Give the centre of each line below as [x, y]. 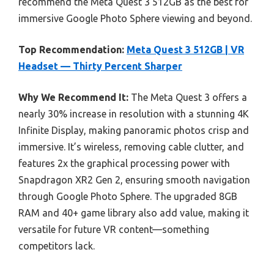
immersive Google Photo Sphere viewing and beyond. [135, 18]
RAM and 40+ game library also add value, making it [134, 213]
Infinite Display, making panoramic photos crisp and [134, 130]
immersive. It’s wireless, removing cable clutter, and [131, 147]
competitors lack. [57, 246]
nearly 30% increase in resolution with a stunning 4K [134, 114]
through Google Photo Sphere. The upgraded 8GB [128, 196]
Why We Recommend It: [73, 97]
